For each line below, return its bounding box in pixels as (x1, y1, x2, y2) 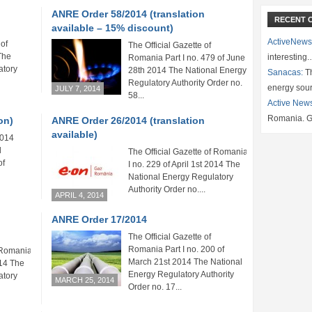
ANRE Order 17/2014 (52, 214, 147, 225)
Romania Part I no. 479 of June (128, 53, 245, 63)
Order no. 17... (128, 282, 182, 292)
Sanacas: (267, 68, 303, 77)
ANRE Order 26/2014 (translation (52, 115, 205, 126)
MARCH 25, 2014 (55, 276, 114, 284)
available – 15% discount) (52, 22, 173, 33)
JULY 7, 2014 (55, 84, 100, 93)
